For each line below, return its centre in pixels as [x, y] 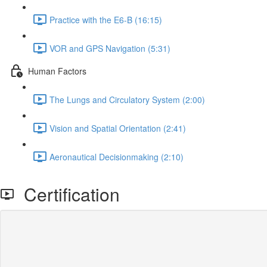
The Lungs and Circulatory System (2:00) [127, 99]
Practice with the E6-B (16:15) [106, 19]
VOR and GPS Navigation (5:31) [110, 48]
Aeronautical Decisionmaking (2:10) [117, 156]
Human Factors [57, 71]
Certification [67, 194]
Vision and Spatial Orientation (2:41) [118, 128]
